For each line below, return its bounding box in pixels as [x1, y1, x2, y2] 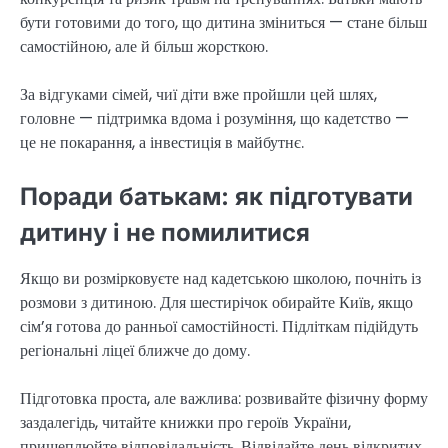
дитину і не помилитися [20, 217, 310, 247]
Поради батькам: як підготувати [20, 181, 413, 211]
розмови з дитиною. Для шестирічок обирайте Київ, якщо [20, 290, 413, 314]
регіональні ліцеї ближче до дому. [20, 338, 250, 362]
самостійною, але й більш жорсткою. [20, 34, 268, 58]
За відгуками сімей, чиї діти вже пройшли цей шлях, [20, 82, 377, 106]
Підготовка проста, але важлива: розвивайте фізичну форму [20, 387, 428, 411]
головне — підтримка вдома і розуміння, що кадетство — [20, 106, 409, 130]
